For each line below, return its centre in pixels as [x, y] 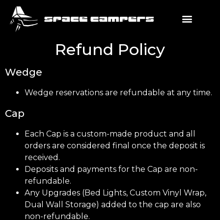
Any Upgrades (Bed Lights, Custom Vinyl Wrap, [115, 193]
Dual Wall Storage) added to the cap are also [113, 205]
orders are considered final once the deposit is [115, 146]
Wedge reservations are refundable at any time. [118, 93]
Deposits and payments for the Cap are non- [111, 169]
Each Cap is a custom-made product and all [110, 134]
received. [42, 158]
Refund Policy [110, 50]
